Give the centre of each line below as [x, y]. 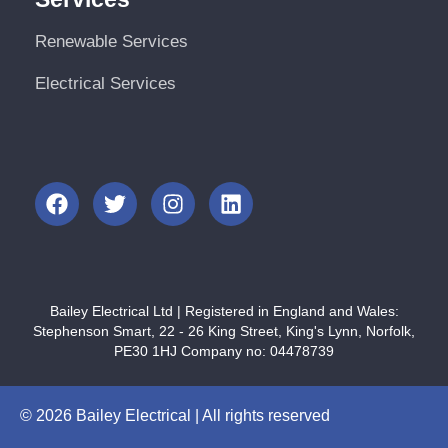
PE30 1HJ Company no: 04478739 [224, 351]
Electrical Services [105, 84]
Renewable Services [111, 42]
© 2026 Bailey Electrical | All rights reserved [175, 416]
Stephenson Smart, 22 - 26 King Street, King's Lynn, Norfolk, [224, 331]
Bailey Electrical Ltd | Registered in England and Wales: [224, 311]
